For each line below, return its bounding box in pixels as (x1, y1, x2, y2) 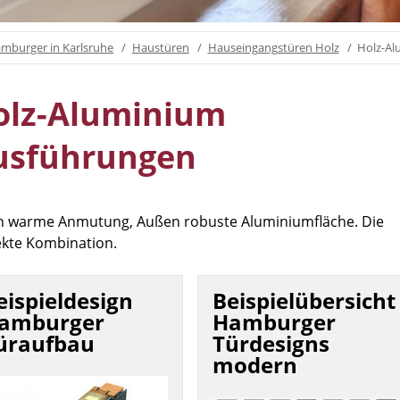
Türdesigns (212, 328, 329, 358)
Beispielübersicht (212, 285, 396, 315)
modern (212, 349, 297, 379)
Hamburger (212, 306, 336, 337)
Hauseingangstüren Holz (207, 38, 339, 55)
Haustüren (131, 38, 189, 55)
